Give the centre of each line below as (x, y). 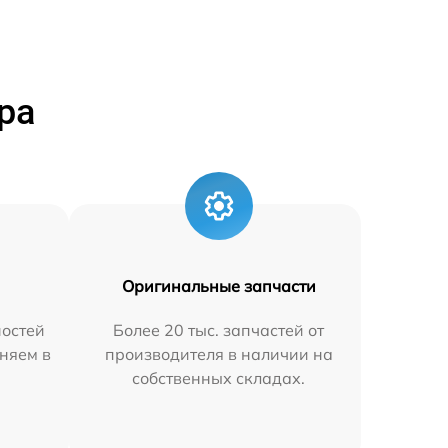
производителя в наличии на (218, 354)
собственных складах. (219, 378)
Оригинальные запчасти (218, 286)
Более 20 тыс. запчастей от (219, 330)
